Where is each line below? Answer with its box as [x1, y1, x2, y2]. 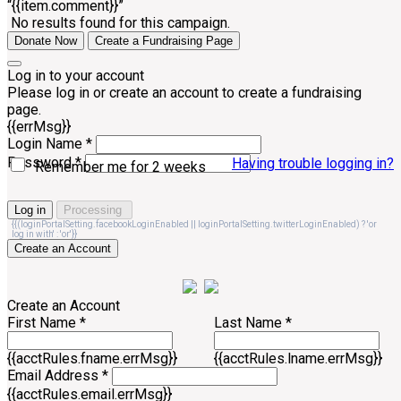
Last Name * [214, 314, 293, 332]
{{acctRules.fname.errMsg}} [7, 350, 177, 368]
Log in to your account [7, 67, 144, 85]
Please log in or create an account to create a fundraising [7, 84, 362, 102]
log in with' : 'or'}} [12, 229, 77, 240]
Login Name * [7, 135, 92, 153]
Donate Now [14, 34, 77, 48]
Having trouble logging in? [232, 155, 394, 173]
